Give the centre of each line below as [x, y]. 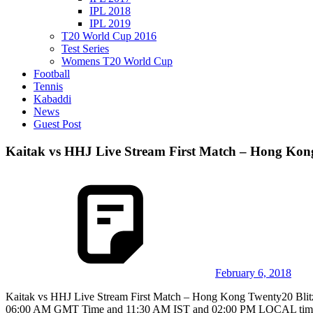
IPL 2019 [110, 23]
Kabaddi [52, 99]
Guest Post [57, 124]
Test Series [85, 49]
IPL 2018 [110, 11]
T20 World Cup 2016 [109, 36]
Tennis [48, 86]
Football [52, 74]
